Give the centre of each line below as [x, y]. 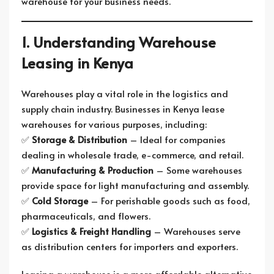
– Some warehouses [198, 170]
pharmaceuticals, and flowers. [86, 216]
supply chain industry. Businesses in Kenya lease [123, 109]
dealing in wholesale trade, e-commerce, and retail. [132, 154]
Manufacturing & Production [93, 170]
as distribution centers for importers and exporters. [130, 246]
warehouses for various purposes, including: [114, 124]
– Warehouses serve [196, 231]
